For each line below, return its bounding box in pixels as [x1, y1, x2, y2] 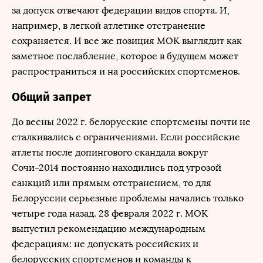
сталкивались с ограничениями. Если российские [12, 131, 240, 143]
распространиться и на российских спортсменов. [12, 66, 242, 77]
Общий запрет [12, 90, 91, 104]
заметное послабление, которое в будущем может [12, 50, 238, 62]
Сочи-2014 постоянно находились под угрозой [12, 162, 221, 173]
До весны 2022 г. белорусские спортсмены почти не [12, 116, 251, 127]
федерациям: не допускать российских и [12, 238, 198, 249]
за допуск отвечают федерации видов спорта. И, [12, 5, 230, 16]
